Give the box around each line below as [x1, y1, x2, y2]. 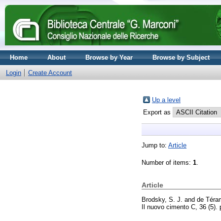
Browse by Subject [152, 54, 210, 61]
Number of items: [142, 159, 193, 166]
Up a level [152, 96, 181, 104]
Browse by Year [85, 54, 133, 61]
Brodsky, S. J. [142, 195, 183, 203]
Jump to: [142, 142, 168, 149]
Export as [143, 109, 173, 116]
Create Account [28, 69, 72, 76]
